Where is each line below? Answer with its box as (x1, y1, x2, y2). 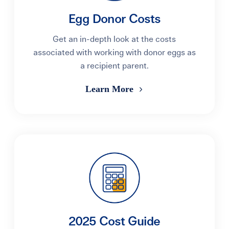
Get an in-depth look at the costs (53, 35, 176, 43)
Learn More (85, 84, 136, 94)
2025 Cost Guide (68, 216, 161, 228)
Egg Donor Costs (68, 13, 161, 26)
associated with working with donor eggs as (33, 49, 196, 57)
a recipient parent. (80, 62, 149, 70)
